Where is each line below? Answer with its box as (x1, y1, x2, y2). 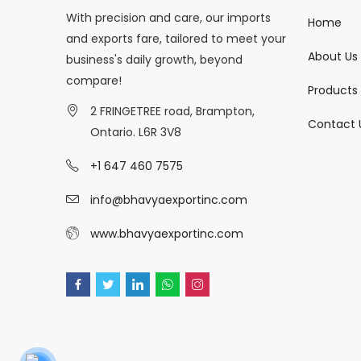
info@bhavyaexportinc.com (90, 192, 247, 209)
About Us (308, 48, 358, 64)
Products (308, 81, 358, 98)
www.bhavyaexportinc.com (90, 226, 243, 243)
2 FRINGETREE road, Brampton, (90, 103, 255, 120)
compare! (66, 73, 122, 89)
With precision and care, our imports (66, 10, 271, 27)
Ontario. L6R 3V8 (90, 124, 181, 141)
